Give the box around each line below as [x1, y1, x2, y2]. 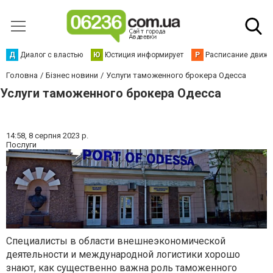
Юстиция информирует [105, 51, 183, 59]
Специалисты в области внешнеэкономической [6, 235, 225, 247]
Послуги [6, 140, 37, 149]
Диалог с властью [20, 51, 83, 59]
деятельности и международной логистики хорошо [6, 249, 240, 261]
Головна [6, 71, 38, 80]
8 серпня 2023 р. [29, 131, 88, 140]
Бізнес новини [46, 71, 98, 80]
